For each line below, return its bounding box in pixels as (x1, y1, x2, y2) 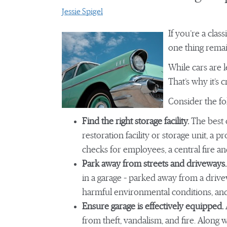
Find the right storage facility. (82, 117, 191, 126)
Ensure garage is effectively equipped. (82, 202, 223, 211)
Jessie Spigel (62, 8, 103, 16)
